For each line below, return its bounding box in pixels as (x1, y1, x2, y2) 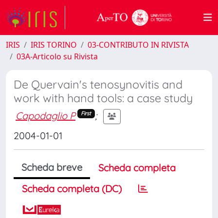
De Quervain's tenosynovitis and (14, 77, 182, 91)
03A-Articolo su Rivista (17, 51, 98, 62)
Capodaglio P (16, 109, 75, 122)
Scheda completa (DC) (22, 182, 122, 195)
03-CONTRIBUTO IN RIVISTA (88, 39, 189, 50)
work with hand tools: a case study (14, 91, 193, 105)
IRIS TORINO (31, 39, 77, 50)
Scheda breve (21, 161, 82, 173)
